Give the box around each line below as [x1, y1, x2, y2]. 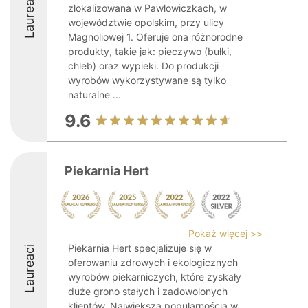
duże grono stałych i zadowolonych [68, 285, 228, 297]
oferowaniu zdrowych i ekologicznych [68, 256, 238, 268]
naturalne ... [68, 89, 121, 100]
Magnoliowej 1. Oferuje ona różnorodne [68, 31, 243, 43]
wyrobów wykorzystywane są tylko [68, 74, 226, 86]
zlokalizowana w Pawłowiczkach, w [68, 2, 227, 14]
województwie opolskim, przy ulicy [68, 16, 224, 28]
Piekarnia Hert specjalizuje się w [68, 242, 212, 254]
